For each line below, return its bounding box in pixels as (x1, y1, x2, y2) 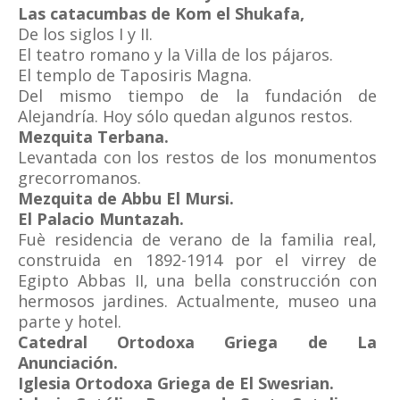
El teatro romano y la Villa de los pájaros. (18, 44, 333, 65)
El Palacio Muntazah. (18, 208, 184, 229)
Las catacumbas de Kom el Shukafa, (18, 3, 304, 24)
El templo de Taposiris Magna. (18, 64, 252, 86)
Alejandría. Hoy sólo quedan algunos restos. (18, 105, 353, 127)
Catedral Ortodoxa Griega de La (18, 331, 377, 353)
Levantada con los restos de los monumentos (18, 146, 377, 168)
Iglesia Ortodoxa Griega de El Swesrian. (18, 372, 334, 394)
